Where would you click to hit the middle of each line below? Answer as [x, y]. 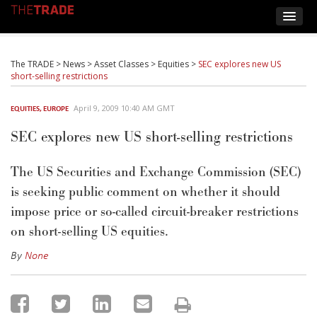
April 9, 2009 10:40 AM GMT [124, 108]
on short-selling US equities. [90, 232]
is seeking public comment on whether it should [145, 192]
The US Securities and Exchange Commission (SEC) [156, 172]
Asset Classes [121, 64]
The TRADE [32, 64]
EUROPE [56, 108]
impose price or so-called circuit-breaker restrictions [155, 212]
